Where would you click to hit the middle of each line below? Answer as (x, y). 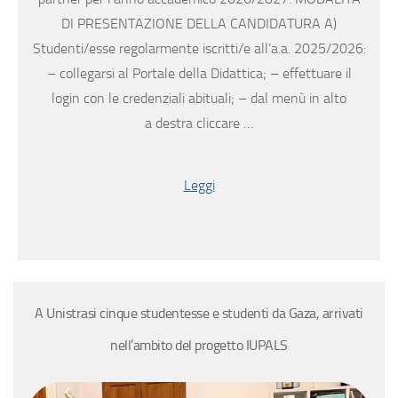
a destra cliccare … (199, 123)
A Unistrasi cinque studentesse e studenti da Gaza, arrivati (199, 314)
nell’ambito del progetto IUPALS (199, 346)
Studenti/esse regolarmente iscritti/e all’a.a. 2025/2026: (199, 49)
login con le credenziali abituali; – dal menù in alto (199, 99)
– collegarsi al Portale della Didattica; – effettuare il (199, 74)
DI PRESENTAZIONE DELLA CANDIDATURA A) (199, 24)
